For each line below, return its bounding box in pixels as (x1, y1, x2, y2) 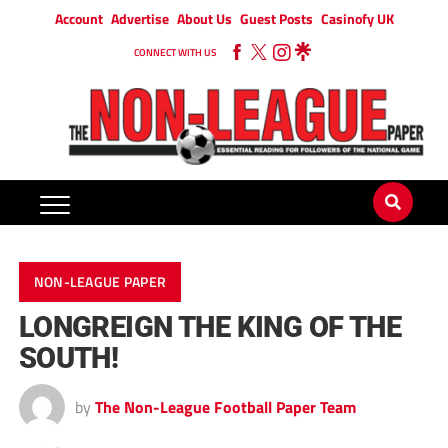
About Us (176, 8, 232, 29)
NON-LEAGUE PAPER (33, 271, 167, 294)
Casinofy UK (320, 8, 394, 29)
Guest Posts (239, 8, 313, 29)
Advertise (110, 8, 169, 29)
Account (54, 8, 103, 29)
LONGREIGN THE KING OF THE (18, 310, 402, 345)
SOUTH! (18, 341, 119, 376)
